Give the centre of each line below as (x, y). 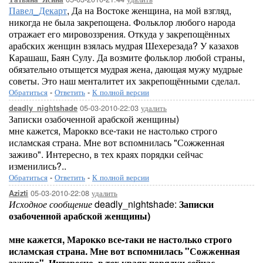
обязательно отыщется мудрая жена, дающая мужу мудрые (126, 69)
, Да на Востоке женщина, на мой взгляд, (149, 10)
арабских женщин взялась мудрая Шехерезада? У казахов (124, 45)
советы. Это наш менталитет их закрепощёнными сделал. (124, 81)
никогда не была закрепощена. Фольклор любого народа (122, 22)
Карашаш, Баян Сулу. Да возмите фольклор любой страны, (127, 57)
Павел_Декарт (38, 10)
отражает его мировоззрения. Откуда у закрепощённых (119, 34)
